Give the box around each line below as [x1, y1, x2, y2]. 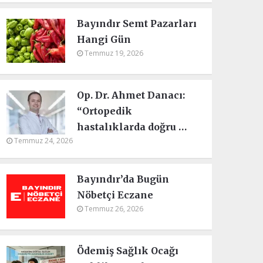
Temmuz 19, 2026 [83, 48, 144, 58]
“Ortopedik [77, 105, 133, 117]
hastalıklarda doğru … [77, 121, 187, 133]
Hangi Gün [77, 33, 131, 45]
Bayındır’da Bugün [77, 173, 170, 185]
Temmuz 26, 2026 [83, 204, 144, 214]
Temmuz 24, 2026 [12, 136, 73, 146]
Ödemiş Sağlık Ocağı [77, 245, 179, 257]
